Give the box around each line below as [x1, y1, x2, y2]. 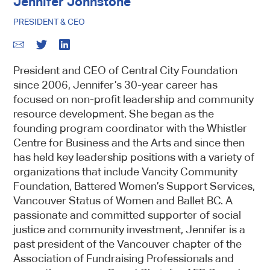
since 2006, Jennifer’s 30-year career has [13, 78, 218, 91]
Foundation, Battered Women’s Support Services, [13, 180, 256, 192]
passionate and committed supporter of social [13, 209, 242, 221]
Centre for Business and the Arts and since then [13, 136, 245, 149]
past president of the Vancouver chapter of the [13, 237, 242, 250]
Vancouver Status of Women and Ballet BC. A [13, 194, 233, 207]
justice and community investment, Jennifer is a [13, 223, 246, 236]
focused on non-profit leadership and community [13, 93, 254, 105]
